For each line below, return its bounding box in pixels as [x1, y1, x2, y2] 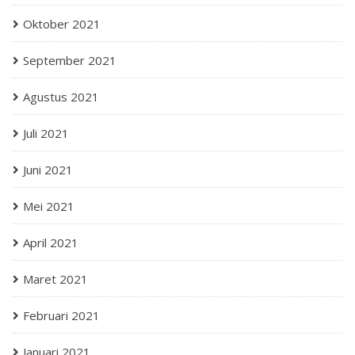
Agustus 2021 [23, 89, 99, 105]
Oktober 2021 [23, 16, 101, 32]
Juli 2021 [23, 125, 69, 141]
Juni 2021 [23, 162, 73, 177]
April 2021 [23, 235, 78, 250]
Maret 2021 [23, 271, 88, 287]
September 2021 [23, 52, 116, 68]
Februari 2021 [23, 307, 100, 323]
